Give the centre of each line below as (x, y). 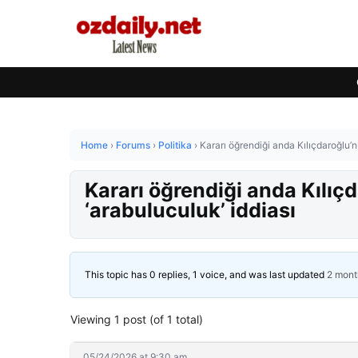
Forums (133, 145)
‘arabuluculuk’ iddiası (190, 210)
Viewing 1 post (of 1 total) (137, 319)
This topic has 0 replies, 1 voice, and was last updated (206, 274)
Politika (175, 145)
